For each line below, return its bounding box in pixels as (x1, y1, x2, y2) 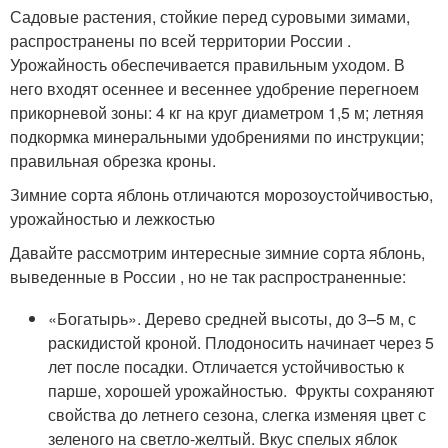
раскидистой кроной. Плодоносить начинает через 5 (48, 331, 435, 355)
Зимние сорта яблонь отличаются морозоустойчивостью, (10, 183, 433, 207)
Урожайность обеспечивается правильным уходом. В (10, 53, 405, 77)
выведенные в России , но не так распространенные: (10, 265, 406, 289)
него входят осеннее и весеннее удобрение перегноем (10, 77, 419, 101)
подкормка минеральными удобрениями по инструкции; (10, 125, 424, 149)
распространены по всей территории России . (10, 29, 351, 53)
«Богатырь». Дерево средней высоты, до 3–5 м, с (48, 307, 417, 331)
